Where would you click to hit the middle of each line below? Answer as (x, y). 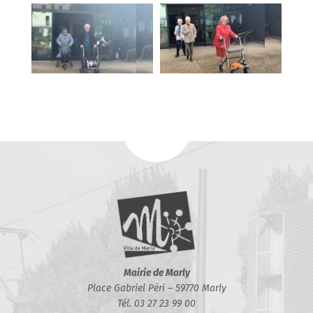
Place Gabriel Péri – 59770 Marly (156, 289)
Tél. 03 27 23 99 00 (156, 304)
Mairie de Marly (156, 273)
